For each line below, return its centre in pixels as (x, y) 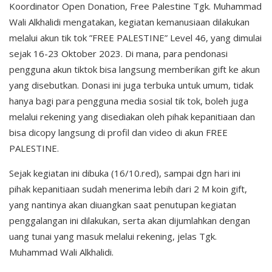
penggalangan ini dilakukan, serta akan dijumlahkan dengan (130, 221)
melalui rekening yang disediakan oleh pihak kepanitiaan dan (132, 117)
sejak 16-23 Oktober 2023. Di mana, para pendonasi (118, 54)
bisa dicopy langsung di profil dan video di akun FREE (118, 133)
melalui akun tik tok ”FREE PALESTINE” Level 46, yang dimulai (135, 38)
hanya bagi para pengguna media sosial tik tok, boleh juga (129, 101)
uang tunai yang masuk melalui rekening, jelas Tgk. (113, 236)
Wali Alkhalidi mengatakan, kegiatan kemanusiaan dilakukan (129, 22)
